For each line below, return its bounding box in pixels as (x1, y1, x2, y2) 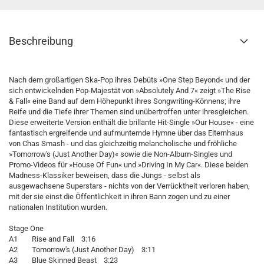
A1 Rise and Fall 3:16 (9, 235, 95, 243)
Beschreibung (9, 35, 73, 47)
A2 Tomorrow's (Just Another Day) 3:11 (9, 245, 156, 254)
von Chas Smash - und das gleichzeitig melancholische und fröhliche (9, 139, 237, 148)
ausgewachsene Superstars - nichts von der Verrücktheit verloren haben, (9, 181, 250, 190)
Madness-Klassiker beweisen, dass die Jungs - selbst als (9, 171, 200, 180)
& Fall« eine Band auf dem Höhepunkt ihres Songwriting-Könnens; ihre (9, 97, 240, 105)
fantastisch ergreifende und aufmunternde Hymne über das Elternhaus (9, 128, 243, 137)
